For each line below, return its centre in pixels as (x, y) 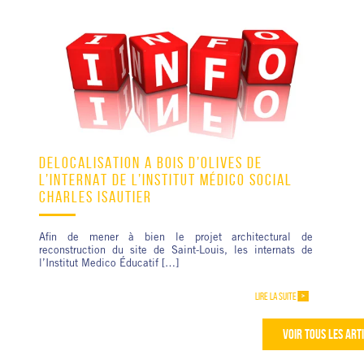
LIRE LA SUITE (276, 297)
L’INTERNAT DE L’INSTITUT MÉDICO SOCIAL (166, 180)
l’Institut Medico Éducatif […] (109, 265)
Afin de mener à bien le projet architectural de (176, 239)
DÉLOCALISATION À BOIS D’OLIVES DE (151, 163)
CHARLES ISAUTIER (95, 197)
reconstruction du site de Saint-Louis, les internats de (176, 252)
